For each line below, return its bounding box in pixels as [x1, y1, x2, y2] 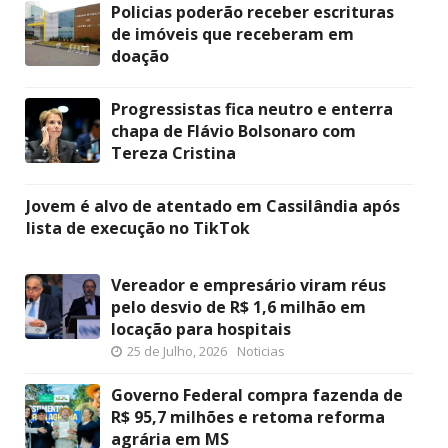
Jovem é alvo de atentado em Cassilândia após [26, 195, 400, 218]
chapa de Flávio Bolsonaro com [111, 120, 356, 143]
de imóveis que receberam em [111, 23, 354, 46]
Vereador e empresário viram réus [111, 274, 386, 297]
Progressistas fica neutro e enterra [111, 98, 393, 121]
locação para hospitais [111, 318, 291, 341]
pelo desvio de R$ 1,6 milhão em [111, 296, 366, 319]
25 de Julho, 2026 [127, 342, 227, 361]
